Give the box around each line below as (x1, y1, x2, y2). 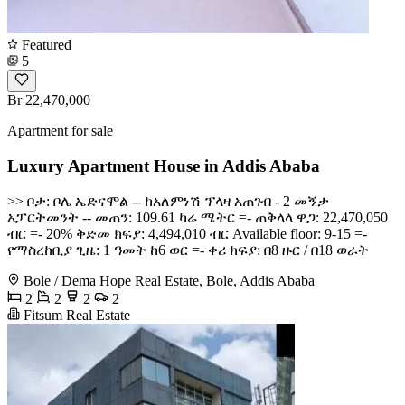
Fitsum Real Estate (20, 306, 130, 323)
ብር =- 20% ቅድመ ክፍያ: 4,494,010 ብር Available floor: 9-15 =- (7, 225, 367, 241)
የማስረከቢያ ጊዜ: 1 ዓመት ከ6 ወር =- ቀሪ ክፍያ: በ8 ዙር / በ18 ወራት (7, 241, 369, 258)
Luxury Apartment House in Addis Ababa (7, 156, 320, 176)
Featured (18, 37, 71, 53)
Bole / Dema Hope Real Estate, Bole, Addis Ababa (24, 272, 315, 288)
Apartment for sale (7, 123, 113, 139)
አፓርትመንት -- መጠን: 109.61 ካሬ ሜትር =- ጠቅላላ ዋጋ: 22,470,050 (7, 209, 388, 225)
